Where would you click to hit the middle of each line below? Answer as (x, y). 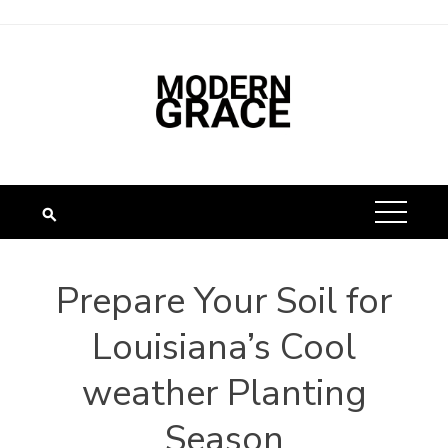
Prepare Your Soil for (224, 301)
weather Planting (224, 393)
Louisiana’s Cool (224, 347)
